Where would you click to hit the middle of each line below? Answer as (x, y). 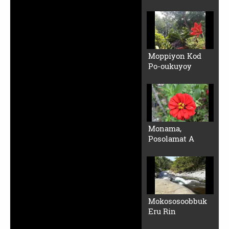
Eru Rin (162, 211)
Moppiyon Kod (175, 55)
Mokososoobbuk (177, 201)
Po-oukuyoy (170, 66)
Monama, (165, 128)
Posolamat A (191, 138)
